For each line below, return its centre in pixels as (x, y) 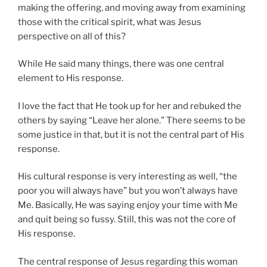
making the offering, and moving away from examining (132, 7)
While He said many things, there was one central (121, 64)
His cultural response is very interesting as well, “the (128, 177)
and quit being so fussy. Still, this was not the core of (127, 220)
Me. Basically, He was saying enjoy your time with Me (128, 205)
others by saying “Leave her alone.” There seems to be (132, 120)
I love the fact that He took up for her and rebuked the (130, 106)
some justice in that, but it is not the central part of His (131, 134)
